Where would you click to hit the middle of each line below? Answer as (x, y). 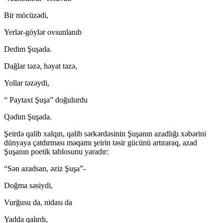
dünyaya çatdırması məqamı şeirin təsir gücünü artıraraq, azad (101, 142)
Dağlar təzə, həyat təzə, (41, 66)
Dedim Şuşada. (28, 49)
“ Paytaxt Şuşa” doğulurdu (46, 100)
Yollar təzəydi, (27, 83)
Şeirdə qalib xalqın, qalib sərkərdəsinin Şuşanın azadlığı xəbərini (105, 133)
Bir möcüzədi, (26, 15)
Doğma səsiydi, (28, 185)
